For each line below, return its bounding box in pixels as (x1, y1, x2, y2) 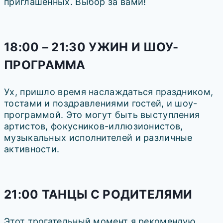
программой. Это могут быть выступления (4, 110, 200, 120)
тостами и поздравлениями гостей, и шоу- (4, 98, 198, 109)
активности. (4, 144, 60, 155)
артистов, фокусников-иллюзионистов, (4, 121, 183, 132)
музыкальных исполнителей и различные (4, 132, 193, 143)
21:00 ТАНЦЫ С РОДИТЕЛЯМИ (4, 187, 193, 202)
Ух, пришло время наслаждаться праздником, (4, 87, 214, 98)
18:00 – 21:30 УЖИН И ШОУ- (4, 40, 179, 55)
